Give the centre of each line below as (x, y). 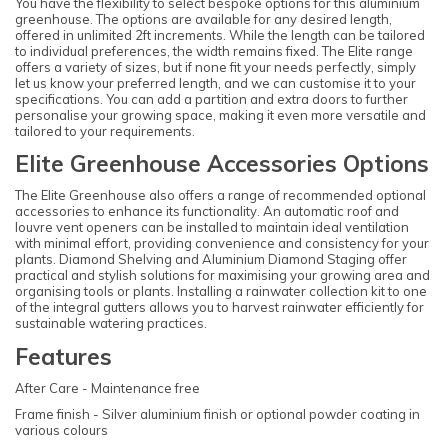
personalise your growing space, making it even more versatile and (220, 114)
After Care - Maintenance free (107, 387)
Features (63, 356)
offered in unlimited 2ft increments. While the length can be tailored (220, 34)
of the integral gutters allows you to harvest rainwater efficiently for (219, 307)
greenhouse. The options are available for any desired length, (203, 18)
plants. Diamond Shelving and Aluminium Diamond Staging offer (211, 259)
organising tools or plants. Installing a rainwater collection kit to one (221, 291)
